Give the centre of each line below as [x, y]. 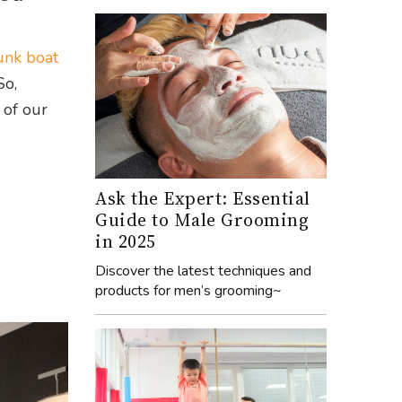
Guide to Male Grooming [202, 219]
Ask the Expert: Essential [203, 198]
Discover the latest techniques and [203, 271]
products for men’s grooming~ [188, 290]
